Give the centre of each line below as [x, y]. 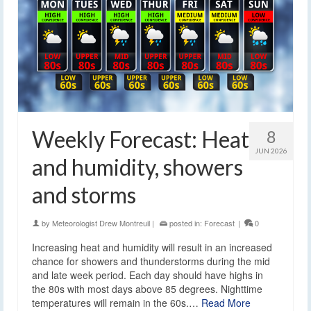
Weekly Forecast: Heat [141, 139]
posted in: [186, 222]
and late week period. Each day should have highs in [148, 275]
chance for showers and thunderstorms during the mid [151, 261]
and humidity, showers [137, 167]
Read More [226, 302]
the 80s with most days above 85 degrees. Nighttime [147, 288]
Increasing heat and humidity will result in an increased [152, 247]
